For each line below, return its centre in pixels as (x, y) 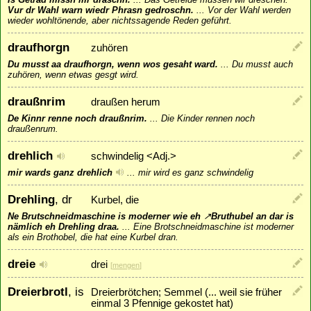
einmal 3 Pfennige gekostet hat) (162, 304)
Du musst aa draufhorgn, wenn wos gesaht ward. (113, 65)
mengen (126, 266)
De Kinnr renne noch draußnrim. (77, 119)
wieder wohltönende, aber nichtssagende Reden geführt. (120, 21)
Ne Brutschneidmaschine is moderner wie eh (106, 217)
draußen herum (126, 102)
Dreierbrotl (38, 292)
